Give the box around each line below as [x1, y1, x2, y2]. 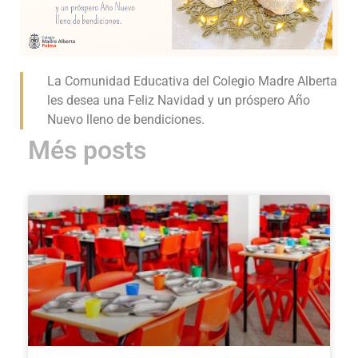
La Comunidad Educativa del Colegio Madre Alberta [47, 74, 337, 89]
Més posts [28, 135, 146, 166]
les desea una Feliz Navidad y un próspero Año [47, 93, 310, 109]
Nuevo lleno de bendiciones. [47, 112, 205, 128]
